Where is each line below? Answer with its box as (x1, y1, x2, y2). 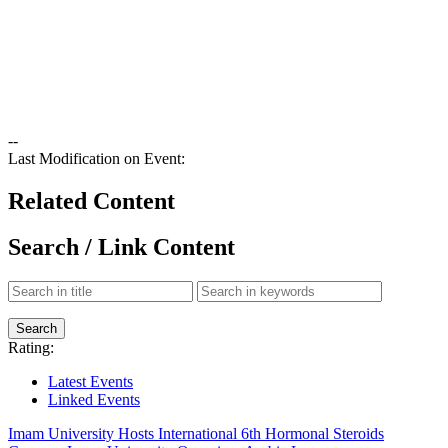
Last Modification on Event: (8, 149, 185, 167)
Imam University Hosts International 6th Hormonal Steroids (8, 425, 384, 443)
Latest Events (48, 373, 133, 391)
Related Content (8, 187, 175, 214)
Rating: (8, 339, 54, 357)
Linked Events (48, 391, 140, 409)
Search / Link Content (8, 234, 235, 261)
